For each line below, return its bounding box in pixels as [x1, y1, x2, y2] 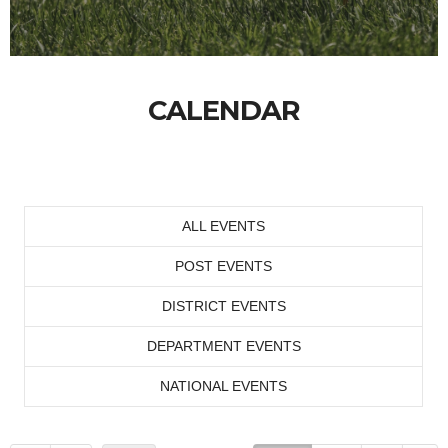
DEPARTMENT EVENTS [146, 338, 301, 354]
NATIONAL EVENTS [160, 378, 287, 394]
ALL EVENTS [182, 218, 265, 234]
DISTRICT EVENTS [161, 298, 286, 314]
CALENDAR [148, 94, 300, 127]
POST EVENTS [175, 258, 272, 274]
